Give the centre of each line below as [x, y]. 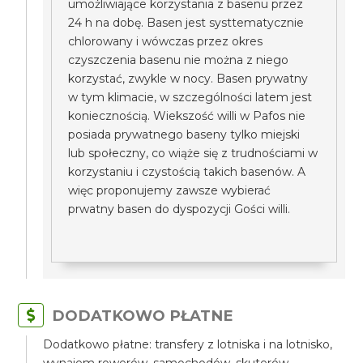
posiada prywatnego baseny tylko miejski [184, 135]
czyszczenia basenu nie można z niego [179, 60]
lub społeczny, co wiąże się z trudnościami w [193, 153]
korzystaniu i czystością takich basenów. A [187, 172]
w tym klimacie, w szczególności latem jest [190, 97]
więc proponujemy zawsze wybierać [170, 190]
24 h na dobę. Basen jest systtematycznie [186, 23]
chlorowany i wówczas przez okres [166, 41]
